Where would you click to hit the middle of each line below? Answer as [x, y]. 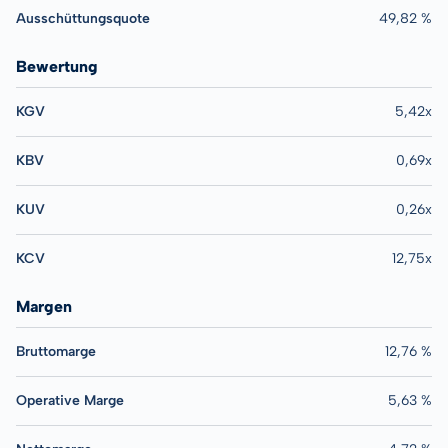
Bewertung [57, 66]
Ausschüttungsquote [83, 18]
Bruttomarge [56, 351]
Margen [44, 306]
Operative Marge [70, 400]
